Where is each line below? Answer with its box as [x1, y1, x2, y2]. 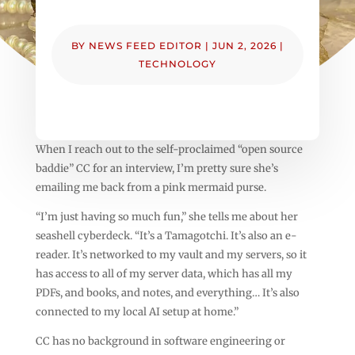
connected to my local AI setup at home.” [35, 304, 239, 319]
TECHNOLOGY [138, 57, 216, 70]
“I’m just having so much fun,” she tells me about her [35, 209, 298, 223]
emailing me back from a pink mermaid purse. [35, 180, 266, 194]
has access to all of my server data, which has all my [35, 266, 292, 281]
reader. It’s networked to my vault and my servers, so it [35, 247, 307, 261]
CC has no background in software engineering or [35, 334, 285, 348]
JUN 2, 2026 [212, 39, 277, 52]
